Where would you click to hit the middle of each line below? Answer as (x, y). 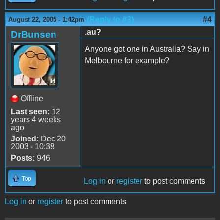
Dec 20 (52, 138)
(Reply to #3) (110, 19)
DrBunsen (34, 34)
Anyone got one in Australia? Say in (147, 49)
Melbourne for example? (127, 60)
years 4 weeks (36, 119)
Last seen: (30, 111)
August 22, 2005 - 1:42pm (46, 19)
